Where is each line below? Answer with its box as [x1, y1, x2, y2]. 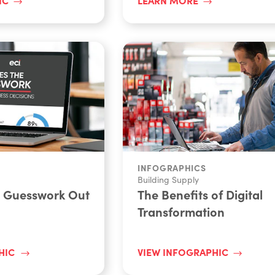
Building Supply [137, 173, 199, 185]
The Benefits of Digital [137, 185, 263, 203]
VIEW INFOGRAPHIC [137, 244, 228, 258]
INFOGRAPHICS [137, 161, 206, 174]
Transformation [137, 203, 225, 220]
